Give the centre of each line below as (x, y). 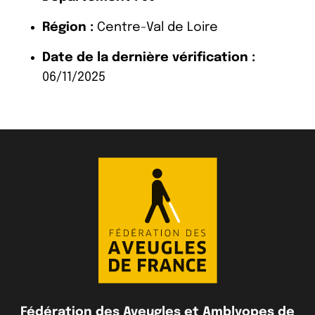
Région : (68, 27)
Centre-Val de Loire (156, 27)
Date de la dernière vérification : (149, 57)
